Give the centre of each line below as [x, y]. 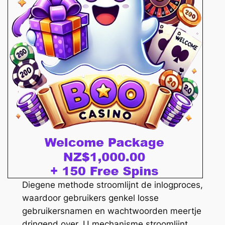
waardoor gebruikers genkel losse [90, 198]
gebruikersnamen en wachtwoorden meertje [111, 211]
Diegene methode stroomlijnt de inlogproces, [112, 185]
